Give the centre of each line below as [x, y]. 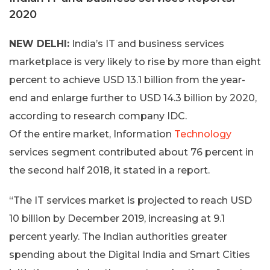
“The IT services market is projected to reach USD [130, 201]
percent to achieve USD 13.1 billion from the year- [127, 80]
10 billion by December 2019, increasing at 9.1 [117, 219]
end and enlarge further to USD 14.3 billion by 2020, [133, 98]
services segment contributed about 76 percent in [131, 152]
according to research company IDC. [98, 116]
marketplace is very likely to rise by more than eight [135, 62]
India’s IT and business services [147, 44]
